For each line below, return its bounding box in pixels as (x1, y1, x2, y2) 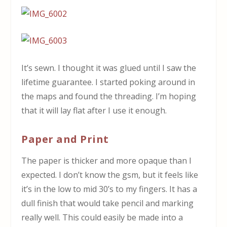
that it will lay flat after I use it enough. (21, 104, 167, 116)
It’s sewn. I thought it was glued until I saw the (21, 62, 197, 73)
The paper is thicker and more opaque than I (21, 155, 192, 167)
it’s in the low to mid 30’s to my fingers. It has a (21, 183, 198, 195)
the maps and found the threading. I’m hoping (21, 90, 197, 102)
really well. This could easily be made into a (21, 212, 183, 223)
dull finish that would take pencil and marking (21, 198, 194, 209)
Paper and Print (21, 132, 109, 146)
